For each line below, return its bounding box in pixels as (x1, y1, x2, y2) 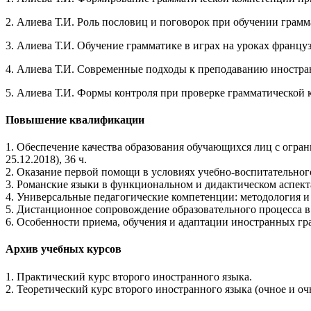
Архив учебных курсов (6, 243, 121, 255)
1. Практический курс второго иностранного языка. (6, 270, 252, 283)
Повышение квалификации (6, 113, 144, 126)
